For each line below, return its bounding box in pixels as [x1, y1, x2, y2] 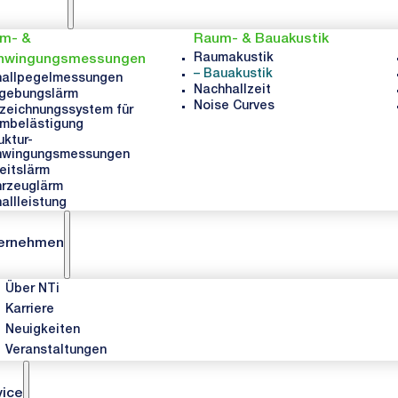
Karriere [5, 304, 55, 317]
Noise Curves [193, 99, 275, 113]
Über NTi [5, 283, 60, 297]
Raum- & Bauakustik [193, 32, 329, 46]
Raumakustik [193, 52, 274, 65]
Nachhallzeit [193, 84, 271, 97]
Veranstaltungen [5, 345, 107, 358]
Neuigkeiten [5, 324, 81, 338]
